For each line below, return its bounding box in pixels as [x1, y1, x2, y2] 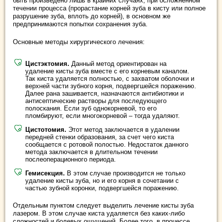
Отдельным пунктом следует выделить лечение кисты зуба [13, 202, 194, 210]
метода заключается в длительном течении [25, 148, 158, 156]
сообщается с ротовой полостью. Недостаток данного [25, 141, 188, 149]
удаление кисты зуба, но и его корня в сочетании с [25, 177, 179, 185]
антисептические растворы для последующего [25, 97, 166, 105]
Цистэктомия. [25, 60, 71, 68]
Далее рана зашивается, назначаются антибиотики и [25, 90, 184, 98]
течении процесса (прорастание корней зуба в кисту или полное [13, 4, 206, 12]
